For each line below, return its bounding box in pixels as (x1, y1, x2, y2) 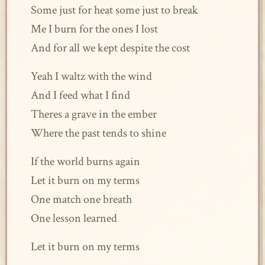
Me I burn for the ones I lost (30, 21, 158, 37)
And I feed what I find (30, 88, 130, 103)
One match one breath (30, 192, 132, 207)
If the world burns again (30, 154, 140, 169)
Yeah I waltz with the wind (30, 69, 152, 84)
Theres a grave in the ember (30, 106, 157, 122)
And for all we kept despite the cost (30, 40, 190, 56)
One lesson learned (30, 211, 117, 226)
